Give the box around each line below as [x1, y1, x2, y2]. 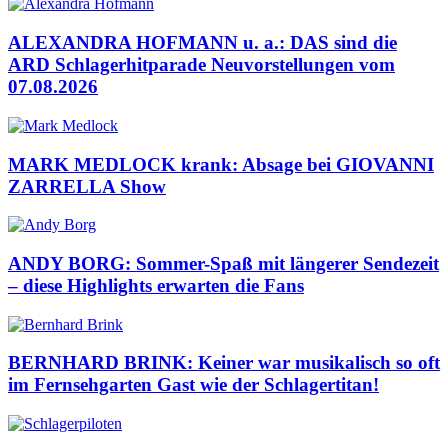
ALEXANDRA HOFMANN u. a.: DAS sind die [8, 32, 397, 54]
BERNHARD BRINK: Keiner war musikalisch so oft [8, 352, 440, 374]
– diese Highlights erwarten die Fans [8, 275, 304, 297]
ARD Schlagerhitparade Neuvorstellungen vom [8, 54, 395, 76]
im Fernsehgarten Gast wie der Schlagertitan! [8, 374, 379, 396]
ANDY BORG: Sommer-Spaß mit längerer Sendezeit [8, 253, 439, 275]
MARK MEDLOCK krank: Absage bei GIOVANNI [8, 153, 434, 175]
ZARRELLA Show [8, 175, 166, 197]
